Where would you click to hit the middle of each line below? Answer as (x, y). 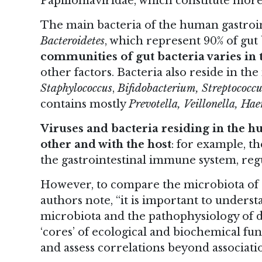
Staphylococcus (76, 89)
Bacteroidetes (73, 41)
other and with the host (106, 145)
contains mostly (85, 104)
